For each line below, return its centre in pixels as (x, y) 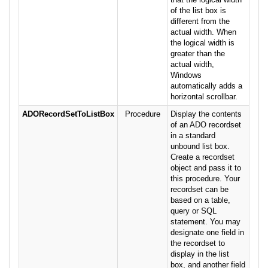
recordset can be (200, 190)
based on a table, (200, 200)
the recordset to (198, 243)
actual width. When (203, 32)
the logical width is (202, 43)
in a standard (193, 136)
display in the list (200, 254)
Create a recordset (202, 157)
